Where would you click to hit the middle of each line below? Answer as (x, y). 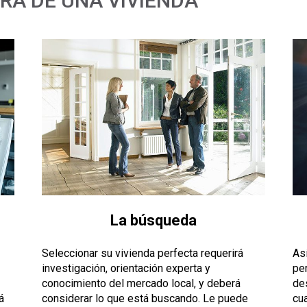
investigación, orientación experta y (126, 269)
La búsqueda (153, 221)
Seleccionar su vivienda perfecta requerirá (142, 254)
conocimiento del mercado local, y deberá (141, 284)
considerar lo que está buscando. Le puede (145, 299)
